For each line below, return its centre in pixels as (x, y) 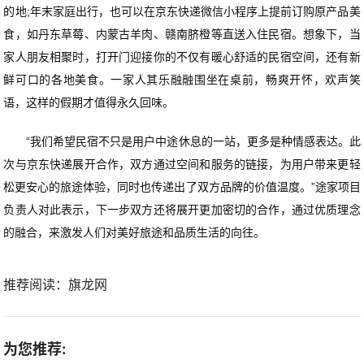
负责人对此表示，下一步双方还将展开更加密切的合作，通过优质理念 (182, 209)
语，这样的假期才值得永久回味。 (89, 102)
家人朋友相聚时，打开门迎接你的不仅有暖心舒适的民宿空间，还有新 (182, 56)
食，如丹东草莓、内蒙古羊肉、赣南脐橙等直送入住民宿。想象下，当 (182, 34)
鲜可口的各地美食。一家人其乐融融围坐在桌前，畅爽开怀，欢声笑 (182, 79)
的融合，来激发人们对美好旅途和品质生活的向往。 (134, 232)
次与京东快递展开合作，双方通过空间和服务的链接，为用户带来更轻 (182, 164)
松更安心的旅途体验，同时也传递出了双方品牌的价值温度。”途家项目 (182, 186)
